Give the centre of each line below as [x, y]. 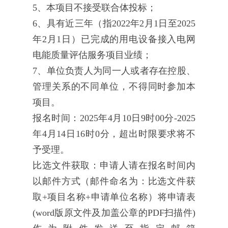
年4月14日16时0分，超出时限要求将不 [114, 134]
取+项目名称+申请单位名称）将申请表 [114, 197]
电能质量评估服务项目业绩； [92, 55]
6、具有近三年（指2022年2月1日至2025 [114, 24]
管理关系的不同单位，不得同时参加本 [114, 87]
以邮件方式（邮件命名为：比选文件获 [114, 181]
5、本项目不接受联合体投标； [94, 8]
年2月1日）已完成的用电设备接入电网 [114, 39]
